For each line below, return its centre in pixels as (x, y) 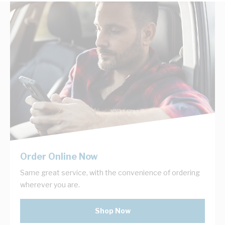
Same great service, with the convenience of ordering (110, 172)
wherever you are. (50, 184)
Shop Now (113, 210)
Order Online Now (59, 156)
